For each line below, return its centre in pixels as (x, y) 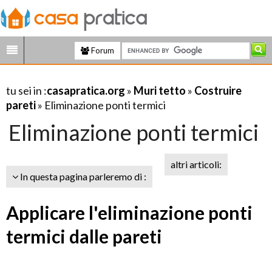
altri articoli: (196, 164)
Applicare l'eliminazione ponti (129, 212)
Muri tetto (160, 90)
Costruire (218, 90)
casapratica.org (86, 90)
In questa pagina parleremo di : (82, 176)
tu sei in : (26, 90)
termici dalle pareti (84, 236)
